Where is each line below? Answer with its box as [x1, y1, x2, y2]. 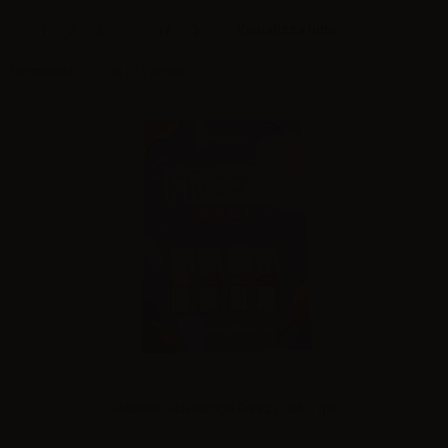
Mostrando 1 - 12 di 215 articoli [10, 63, 188, 79]
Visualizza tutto [237, 21, 336, 37]
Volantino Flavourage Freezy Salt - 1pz [110, 400, 338, 416]
